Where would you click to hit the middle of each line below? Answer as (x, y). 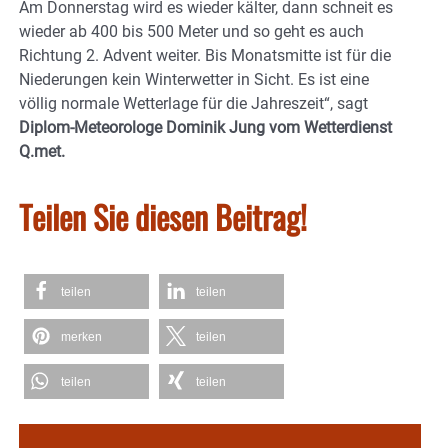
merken (81, 337)
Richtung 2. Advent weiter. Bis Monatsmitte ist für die (205, 56)
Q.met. (42, 152)
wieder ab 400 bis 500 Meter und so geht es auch (191, 32)
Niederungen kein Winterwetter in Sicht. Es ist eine (194, 80)
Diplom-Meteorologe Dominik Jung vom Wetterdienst (205, 128)
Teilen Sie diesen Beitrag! (163, 217)
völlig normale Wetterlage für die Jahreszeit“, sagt (193, 104)
